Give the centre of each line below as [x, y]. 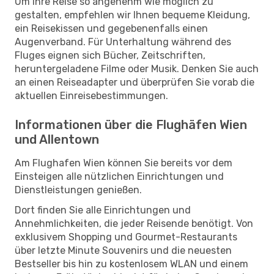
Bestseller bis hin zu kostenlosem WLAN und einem [131, 264]
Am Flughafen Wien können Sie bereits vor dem [124, 163]
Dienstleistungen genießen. [78, 190]
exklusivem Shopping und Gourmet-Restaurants [126, 237]
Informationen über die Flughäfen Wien [131, 124]
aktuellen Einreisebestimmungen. [91, 95]
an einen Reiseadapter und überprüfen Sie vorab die [135, 82]
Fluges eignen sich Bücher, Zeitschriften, [110, 55]
